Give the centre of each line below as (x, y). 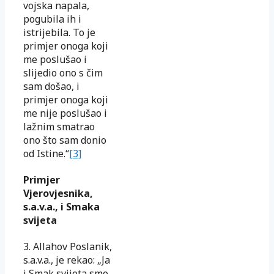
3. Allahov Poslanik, (68, 247)
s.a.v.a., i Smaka (61, 207)
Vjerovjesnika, (58, 194)
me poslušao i (55, 59)
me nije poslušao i (65, 113)
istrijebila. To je (59, 32)
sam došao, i (51, 86)
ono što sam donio (65, 140)
